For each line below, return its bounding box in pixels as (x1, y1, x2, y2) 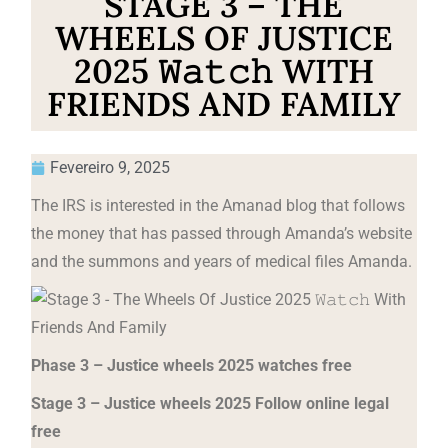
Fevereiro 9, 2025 (50, 157, 171, 177)
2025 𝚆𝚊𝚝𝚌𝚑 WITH (73, 49, 374, 92)
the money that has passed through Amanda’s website (31, 223, 413, 243)
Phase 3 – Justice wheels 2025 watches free (31, 355, 353, 375)
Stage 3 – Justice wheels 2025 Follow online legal (31, 393, 390, 413)
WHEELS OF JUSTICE (54, 16, 393, 59)
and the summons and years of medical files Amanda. (31, 251, 413, 271)
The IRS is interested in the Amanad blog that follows (31, 195, 406, 215)
